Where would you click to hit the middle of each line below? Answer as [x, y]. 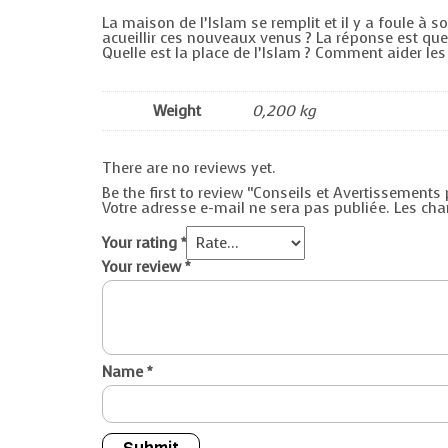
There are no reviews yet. [189, 168]
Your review [143, 267]
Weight [177, 111]
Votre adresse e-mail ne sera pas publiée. [246, 208]
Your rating [141, 243]
